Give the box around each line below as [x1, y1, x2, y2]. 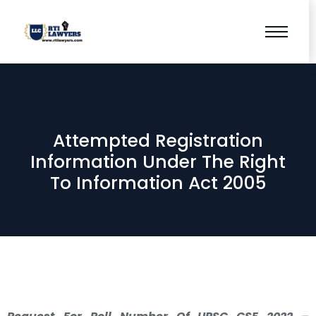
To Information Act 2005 [50, 171, 266, 195]
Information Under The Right [30, 150, 286, 174]
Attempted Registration [53, 128, 263, 153]
